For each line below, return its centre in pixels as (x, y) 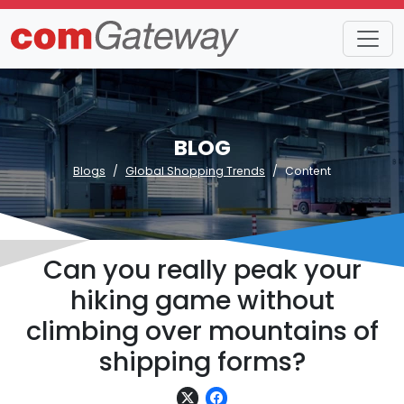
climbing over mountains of (202, 331)
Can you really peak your (202, 270)
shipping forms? (202, 362)
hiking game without (202, 300)
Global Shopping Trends (195, 171)
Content (308, 171)
